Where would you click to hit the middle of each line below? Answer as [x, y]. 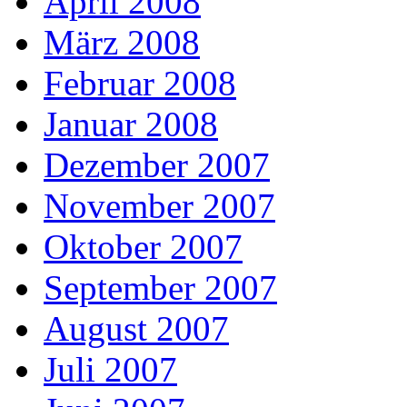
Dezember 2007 [157, 165]
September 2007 [160, 288]
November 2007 [159, 206]
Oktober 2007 [143, 247]
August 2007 [136, 329]
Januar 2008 [131, 124]
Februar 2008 [140, 84]
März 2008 [122, 43]
